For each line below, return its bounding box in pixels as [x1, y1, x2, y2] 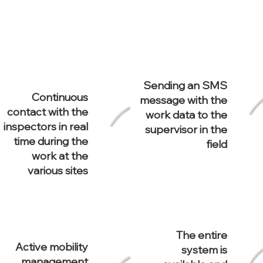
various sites [28, 164, 88, 177]
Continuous [32, 90, 88, 104]
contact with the [7, 105, 88, 119]
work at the [32, 149, 88, 163]
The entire [176, 228, 227, 242]
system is [181, 243, 227, 257]
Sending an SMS [143, 79, 227, 92]
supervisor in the [145, 123, 227, 136]
